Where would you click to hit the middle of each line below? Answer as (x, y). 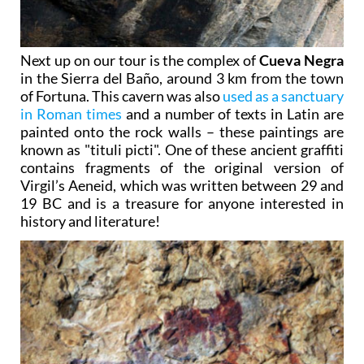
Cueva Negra (302, 60)
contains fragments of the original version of (182, 167)
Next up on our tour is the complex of (140, 60)
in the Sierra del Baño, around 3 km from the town (182, 78)
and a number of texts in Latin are (233, 113)
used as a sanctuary (283, 95)
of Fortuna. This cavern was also (121, 95)
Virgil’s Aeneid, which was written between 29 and (182, 185)
